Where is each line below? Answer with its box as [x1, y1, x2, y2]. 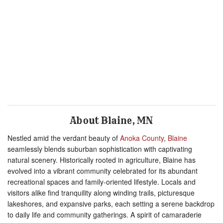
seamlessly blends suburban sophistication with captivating [7, 144, 192, 154]
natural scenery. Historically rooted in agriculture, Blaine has [7, 155, 196, 165]
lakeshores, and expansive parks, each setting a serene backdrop [7, 199, 215, 209]
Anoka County [120, 133, 164, 143]
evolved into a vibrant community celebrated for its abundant [7, 166, 198, 176]
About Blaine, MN [70, 115, 153, 127]
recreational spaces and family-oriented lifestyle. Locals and [7, 177, 196, 187]
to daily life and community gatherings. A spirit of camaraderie [7, 210, 202, 220]
